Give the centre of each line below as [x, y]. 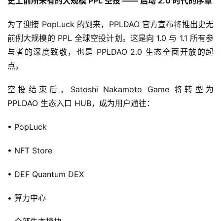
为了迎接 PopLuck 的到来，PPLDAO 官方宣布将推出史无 [110, 24]
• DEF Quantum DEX [46, 174]
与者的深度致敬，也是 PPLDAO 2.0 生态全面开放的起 [110, 52]
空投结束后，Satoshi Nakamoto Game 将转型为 [110, 89]
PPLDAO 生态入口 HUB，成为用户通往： [81, 103]
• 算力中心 [27, 198]
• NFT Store [30, 150]
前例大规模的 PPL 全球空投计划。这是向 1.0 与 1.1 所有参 [110, 38]
